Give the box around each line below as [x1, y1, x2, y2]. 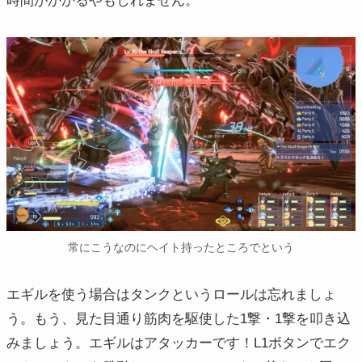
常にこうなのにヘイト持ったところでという [68, 241, 294, 254]
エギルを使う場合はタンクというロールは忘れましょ [6, 286, 336, 302]
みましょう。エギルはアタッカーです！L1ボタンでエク [6, 335, 351, 351]
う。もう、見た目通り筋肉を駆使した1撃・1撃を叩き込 [6, 310, 351, 326]
